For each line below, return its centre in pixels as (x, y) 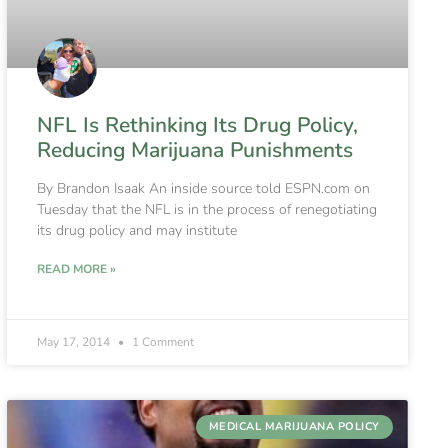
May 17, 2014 (74, 341)
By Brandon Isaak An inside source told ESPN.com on (203, 188)
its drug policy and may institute (136, 230)
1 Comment (161, 341)
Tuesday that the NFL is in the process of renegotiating (206, 209)
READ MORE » (76, 268)
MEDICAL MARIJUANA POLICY (294, 427)
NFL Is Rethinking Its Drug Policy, (197, 124)
